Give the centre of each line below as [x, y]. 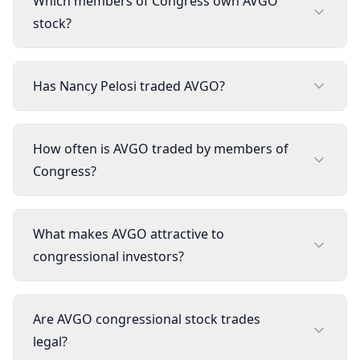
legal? [50, 342]
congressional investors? [108, 256]
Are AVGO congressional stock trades [147, 319]
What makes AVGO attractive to [129, 234]
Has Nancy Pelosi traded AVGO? [129, 86]
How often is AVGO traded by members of [161, 149]
